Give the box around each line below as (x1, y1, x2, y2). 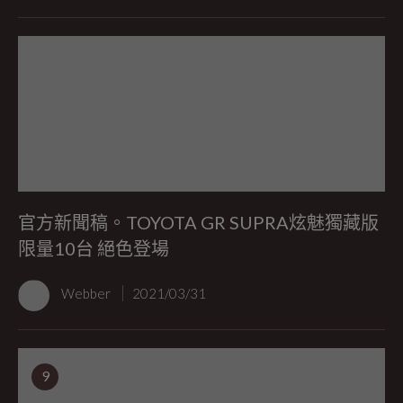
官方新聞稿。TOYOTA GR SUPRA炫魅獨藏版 (18, 211, 379, 234)
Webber (61, 285, 113, 302)
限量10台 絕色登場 (18, 237, 169, 260)
